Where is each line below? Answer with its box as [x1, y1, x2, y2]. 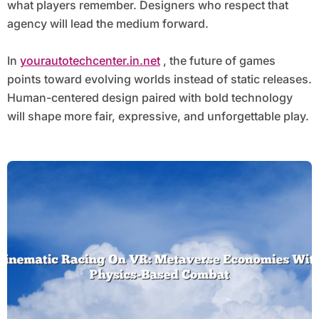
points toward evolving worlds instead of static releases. [6, 72, 312, 87]
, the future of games [159, 53, 276, 68]
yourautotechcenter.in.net [19, 53, 160, 68]
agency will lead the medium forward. [6, 16, 209, 31]
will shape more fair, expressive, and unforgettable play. [6, 109, 309, 124]
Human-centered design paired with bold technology [6, 90, 293, 105]
